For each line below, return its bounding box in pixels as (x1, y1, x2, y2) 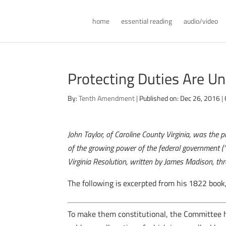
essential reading (121, 16, 172, 26)
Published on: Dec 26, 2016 (139, 93, 220, 103)
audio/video (183, 16, 218, 26)
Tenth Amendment (79, 93, 135, 103)
